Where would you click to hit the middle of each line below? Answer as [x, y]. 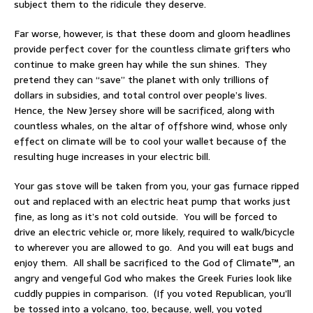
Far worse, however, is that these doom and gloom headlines [152, 34]
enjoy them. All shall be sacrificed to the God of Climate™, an [154, 263]
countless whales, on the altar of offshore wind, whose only [151, 126]
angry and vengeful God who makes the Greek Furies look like [153, 278]
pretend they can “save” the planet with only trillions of [141, 80]
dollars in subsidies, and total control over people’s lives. [142, 95]
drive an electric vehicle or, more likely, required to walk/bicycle [154, 232]
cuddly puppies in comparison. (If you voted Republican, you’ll [153, 294]
